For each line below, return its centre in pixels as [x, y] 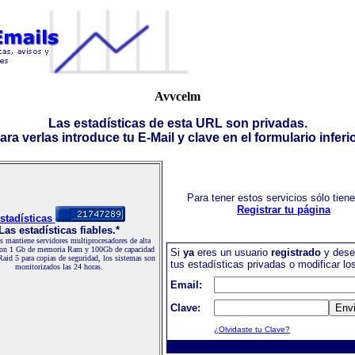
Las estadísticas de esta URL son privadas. [177, 123]
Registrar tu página [284, 210]
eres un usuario [233, 252]
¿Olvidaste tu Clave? [252, 329]
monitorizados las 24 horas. [59, 267]
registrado [296, 252]
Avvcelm [177, 96]
